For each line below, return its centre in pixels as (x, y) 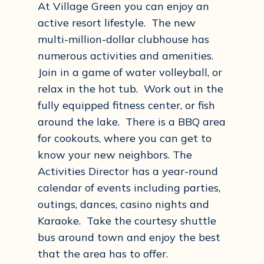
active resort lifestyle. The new (117, 23)
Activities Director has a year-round (128, 171)
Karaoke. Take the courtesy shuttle (127, 221)
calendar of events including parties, (129, 188)
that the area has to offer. (103, 254)
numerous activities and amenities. (127, 56)
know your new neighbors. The (115, 155)
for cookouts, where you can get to (125, 138)
